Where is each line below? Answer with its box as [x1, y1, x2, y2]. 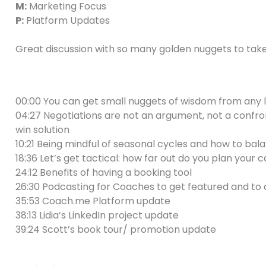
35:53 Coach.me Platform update [15, 194, 170, 208]
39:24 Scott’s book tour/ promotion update [15, 223, 216, 236]
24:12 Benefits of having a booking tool [15, 166, 192, 179]
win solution [15, 123, 69, 137]
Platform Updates [24, 14, 110, 27]
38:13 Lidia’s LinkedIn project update [15, 208, 179, 222]
